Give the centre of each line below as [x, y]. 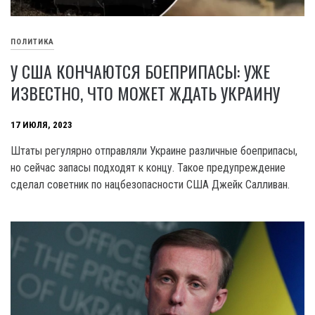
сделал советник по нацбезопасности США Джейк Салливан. [150, 185]
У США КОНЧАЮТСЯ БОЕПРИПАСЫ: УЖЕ [140, 71]
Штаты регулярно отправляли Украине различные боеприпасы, [154, 151]
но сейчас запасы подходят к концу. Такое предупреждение [148, 168]
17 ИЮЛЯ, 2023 [41, 124]
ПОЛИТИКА [32, 41]
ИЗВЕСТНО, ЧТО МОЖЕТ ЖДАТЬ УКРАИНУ [145, 93]
